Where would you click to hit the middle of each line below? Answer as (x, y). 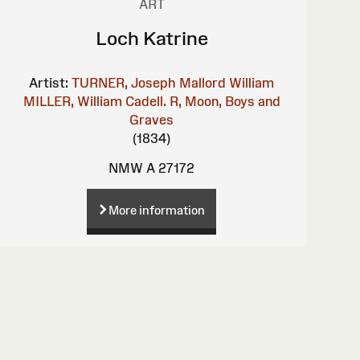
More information (157, 210)
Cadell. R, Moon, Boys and (202, 101)
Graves (152, 119)
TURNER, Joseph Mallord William (173, 82)
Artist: (49, 82)
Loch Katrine (151, 38)
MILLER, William (72, 101)
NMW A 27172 (152, 168)
